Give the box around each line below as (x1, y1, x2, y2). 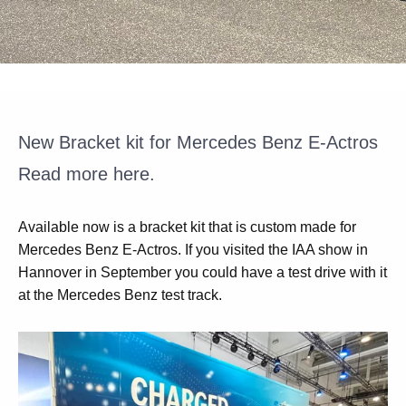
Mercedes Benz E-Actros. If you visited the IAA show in (18, 242, 368, 257)
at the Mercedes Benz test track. (18, 287, 222, 303)
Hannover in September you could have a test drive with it (18, 265, 387, 280)
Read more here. (18, 164, 155, 184)
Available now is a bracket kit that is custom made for (18, 219, 356, 235)
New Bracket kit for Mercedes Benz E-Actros (18, 132, 383, 152)
